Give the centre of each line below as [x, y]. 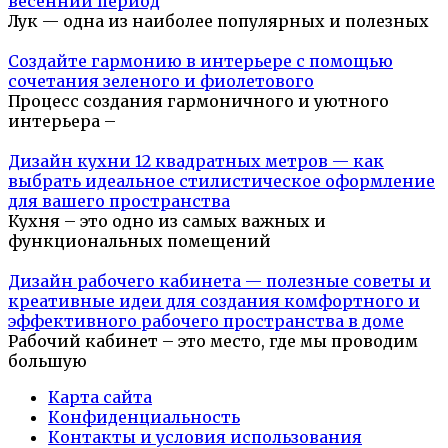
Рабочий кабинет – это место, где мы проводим [213, 340]
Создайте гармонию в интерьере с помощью [200, 60]
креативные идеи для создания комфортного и [214, 300]
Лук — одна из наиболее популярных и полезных [218, 20]
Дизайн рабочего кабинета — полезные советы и [219, 280]
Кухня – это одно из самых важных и [167, 220]
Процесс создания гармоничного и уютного [198, 100]
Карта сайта [100, 396]
